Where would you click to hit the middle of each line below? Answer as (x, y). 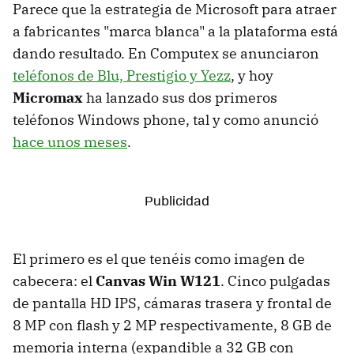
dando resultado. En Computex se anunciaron (166, 53)
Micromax (48, 98)
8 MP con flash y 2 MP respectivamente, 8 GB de (172, 325)
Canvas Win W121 (158, 281)
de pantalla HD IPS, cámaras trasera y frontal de (172, 303)
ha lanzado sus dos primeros (180, 98)
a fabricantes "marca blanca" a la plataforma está (175, 31)
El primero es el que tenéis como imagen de (159, 259)
